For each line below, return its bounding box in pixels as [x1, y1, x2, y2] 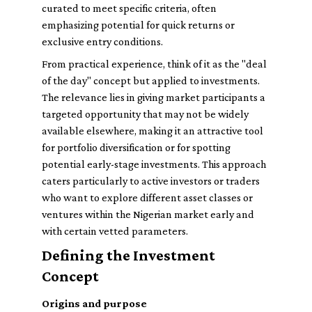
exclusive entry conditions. [42, 36, 163, 47]
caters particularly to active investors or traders [42, 175, 260, 187]
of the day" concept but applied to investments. [42, 75, 260, 86]
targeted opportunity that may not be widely [42, 108, 249, 120]
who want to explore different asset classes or [42, 192, 253, 203]
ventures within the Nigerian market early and [42, 208, 254, 220]
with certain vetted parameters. [42, 225, 188, 237]
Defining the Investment [42, 247, 215, 264]
